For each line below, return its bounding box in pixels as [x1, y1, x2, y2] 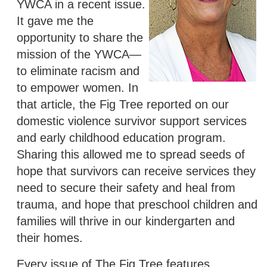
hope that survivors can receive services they [17, 164, 256, 178]
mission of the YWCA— [17, 47, 141, 61]
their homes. [17, 231, 83, 244]
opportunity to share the [17, 30, 143, 44]
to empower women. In [17, 80, 138, 94]
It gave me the [17, 14, 94, 27]
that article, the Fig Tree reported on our [17, 97, 229, 111]
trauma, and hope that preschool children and [17, 197, 257, 211]
